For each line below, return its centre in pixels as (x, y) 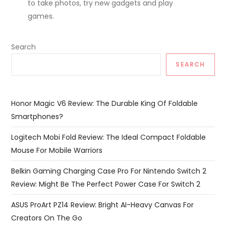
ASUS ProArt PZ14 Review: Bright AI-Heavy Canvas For (103, 205)
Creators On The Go (47, 218)
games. (41, 16)
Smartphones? (37, 116)
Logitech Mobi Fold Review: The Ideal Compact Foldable (109, 137)
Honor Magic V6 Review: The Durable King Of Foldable (105, 103)
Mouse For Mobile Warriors (57, 150)
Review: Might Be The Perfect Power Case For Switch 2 (106, 184)
